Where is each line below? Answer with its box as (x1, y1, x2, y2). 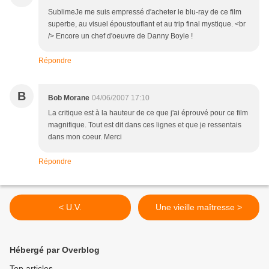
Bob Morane (48, 94, 89, 103)
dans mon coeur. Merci (48, 133, 122, 142)
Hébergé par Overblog (10, 245, 100, 255)
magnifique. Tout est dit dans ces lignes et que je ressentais (48, 121, 241, 130)
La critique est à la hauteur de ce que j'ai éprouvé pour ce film (48, 109, 248, 118)
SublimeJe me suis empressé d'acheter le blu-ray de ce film (48, 8, 241, 17)
